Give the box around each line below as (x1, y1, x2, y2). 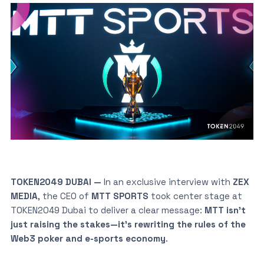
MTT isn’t (204, 204, 246, 216)
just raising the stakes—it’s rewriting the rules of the (10, 218, 246, 230)
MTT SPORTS (91, 190, 148, 202)
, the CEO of (37, 190, 91, 202)
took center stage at (148, 190, 242, 202)
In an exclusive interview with (101, 176, 233, 187)
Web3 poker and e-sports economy (10, 232, 166, 244)
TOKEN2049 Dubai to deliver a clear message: (10, 204, 204, 216)
